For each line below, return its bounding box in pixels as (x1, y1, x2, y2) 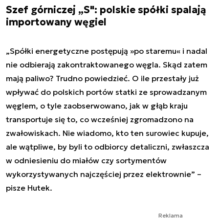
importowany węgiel (6, 15, 107, 28)
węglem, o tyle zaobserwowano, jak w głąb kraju (6, 100, 188, 110)
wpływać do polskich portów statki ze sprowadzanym (6, 87, 207, 97)
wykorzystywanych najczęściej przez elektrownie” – (6, 169, 201, 179)
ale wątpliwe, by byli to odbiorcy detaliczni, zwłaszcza (6, 141, 209, 152)
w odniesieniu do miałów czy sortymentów (6, 155, 167, 165)
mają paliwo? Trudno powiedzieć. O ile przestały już (6, 73, 199, 83)
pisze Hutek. (6, 182, 52, 193)
